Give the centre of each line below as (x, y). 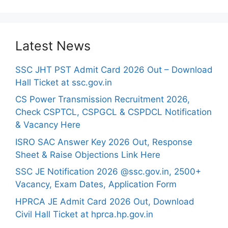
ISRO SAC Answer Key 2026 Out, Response (104, 142)
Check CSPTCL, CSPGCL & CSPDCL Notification (113, 112)
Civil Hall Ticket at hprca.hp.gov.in (84, 214)
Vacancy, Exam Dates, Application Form (96, 184)
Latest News (53, 46)
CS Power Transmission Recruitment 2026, (103, 99)
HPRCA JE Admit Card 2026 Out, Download (105, 201)
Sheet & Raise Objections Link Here (88, 154)
